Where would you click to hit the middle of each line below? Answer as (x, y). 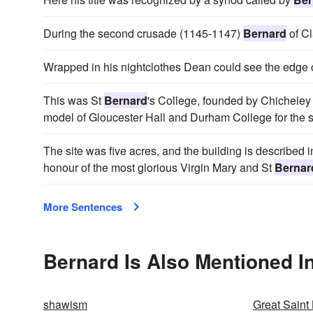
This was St (74, 100)
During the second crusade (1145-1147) (143, 33)
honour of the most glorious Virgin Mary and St (159, 167)
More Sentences (83, 207)
